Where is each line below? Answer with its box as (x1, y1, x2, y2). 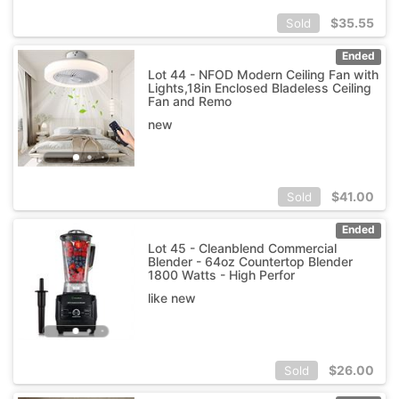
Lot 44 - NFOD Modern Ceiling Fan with (147, 66, 379, 82)
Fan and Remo (147, 93, 232, 109)
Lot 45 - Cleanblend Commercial (147, 240, 337, 256)
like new (147, 289, 196, 305)
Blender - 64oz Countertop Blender (147, 253, 353, 269)
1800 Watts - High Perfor (147, 266, 295, 282)
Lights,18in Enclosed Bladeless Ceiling (147, 79, 371, 95)
